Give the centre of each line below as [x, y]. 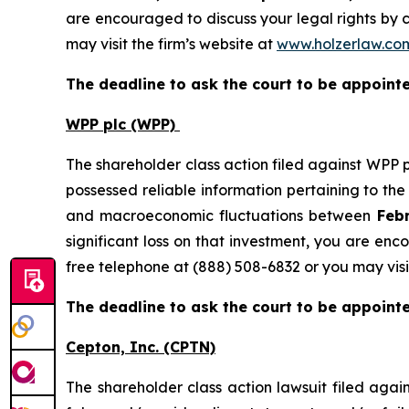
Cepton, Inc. [115, 346]
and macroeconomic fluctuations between [221, 215]
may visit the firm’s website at [171, 43]
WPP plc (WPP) [123, 124]
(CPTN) [189, 346]
